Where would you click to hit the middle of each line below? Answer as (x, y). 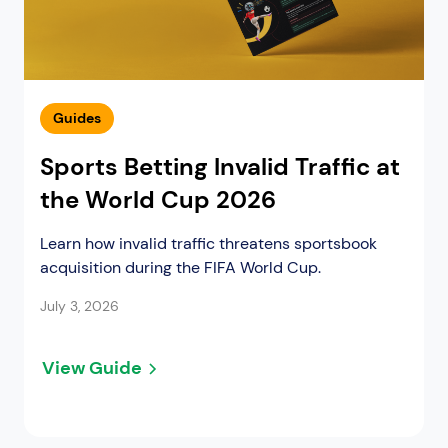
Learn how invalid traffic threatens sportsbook (208, 244)
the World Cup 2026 (158, 200)
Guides (77, 118)
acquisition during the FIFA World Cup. (180, 268)
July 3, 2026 (79, 306)
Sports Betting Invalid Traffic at (220, 167)
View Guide (92, 368)
